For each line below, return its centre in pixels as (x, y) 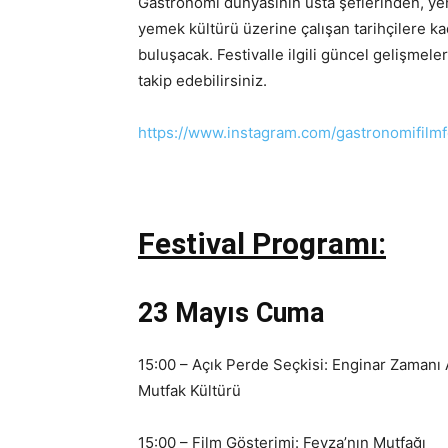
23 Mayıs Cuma (231, 313)
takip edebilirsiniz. (202, 80)
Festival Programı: (262, 243)
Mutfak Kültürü (189, 390)
